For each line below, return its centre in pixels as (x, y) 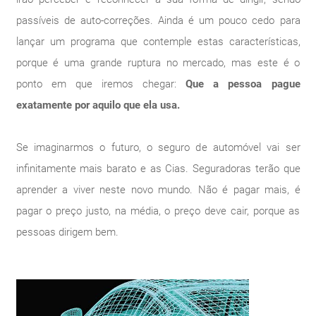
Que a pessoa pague (243, 84)
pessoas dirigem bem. (67, 232)
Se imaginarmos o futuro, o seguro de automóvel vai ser (158, 147)
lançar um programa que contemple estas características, (158, 41)
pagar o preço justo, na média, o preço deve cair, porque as (158, 211)
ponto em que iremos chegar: (101, 84)
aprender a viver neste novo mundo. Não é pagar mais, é (158, 189)
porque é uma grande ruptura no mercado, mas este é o (158, 62)
